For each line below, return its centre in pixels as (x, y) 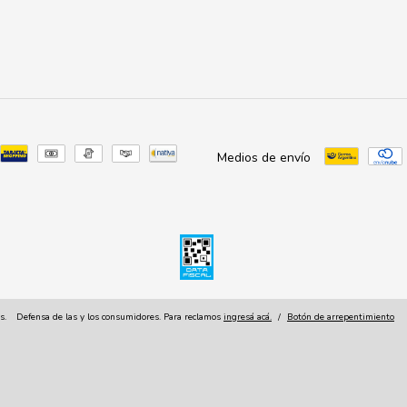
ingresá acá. (248, 317)
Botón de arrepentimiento (341, 317)
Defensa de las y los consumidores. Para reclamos (119, 317)
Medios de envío (264, 158)
